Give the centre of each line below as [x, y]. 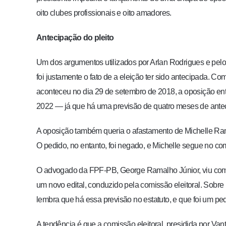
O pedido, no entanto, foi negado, [92, 145]
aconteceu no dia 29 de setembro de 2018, [107, 91]
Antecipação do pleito [75, 37]
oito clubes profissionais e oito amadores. [104, 13]
